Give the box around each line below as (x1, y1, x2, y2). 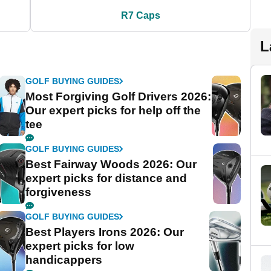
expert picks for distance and (25, 172, 188, 185)
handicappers (25, 253, 103, 267)
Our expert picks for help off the (25, 104, 201, 117)
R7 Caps (120, 10, 160, 21)
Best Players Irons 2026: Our (25, 226, 184, 239)
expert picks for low (25, 240, 135, 253)
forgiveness (25, 186, 92, 199)
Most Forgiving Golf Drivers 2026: (25, 90, 212, 103)
